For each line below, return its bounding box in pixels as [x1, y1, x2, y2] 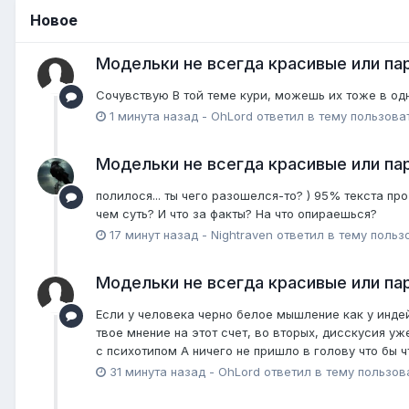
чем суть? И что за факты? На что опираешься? [96, 206, 377, 222]
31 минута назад [110, 364, 205, 380]
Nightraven [211, 227, 273, 243]
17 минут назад [110, 227, 198, 243]
